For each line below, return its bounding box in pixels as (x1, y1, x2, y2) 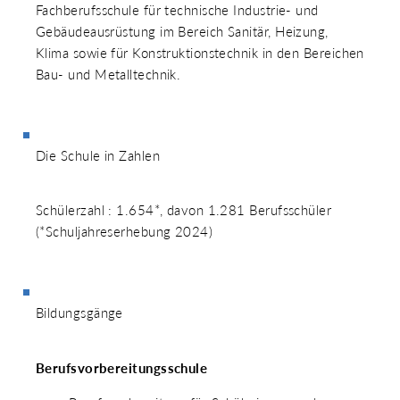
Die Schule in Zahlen (36, 147, 160, 164)
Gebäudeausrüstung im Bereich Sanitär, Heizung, (36, 23, 329, 40)
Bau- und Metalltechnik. (36, 66, 181, 83)
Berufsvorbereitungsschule (36, 359, 208, 376)
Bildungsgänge (36, 304, 123, 321)
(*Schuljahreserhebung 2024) (36, 223, 213, 240)
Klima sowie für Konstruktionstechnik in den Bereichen (36, 45, 364, 62)
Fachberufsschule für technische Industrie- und (36, 2, 319, 19)
